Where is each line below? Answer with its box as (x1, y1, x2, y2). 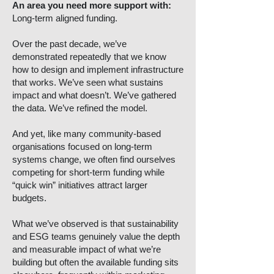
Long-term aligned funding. (12, 13, 117, 23)
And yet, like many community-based (12, 128, 161, 139)
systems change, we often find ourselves (12, 154, 176, 165)
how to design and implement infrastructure (12, 64, 183, 75)
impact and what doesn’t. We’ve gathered (12, 90, 176, 100)
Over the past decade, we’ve (12, 39, 127, 49)
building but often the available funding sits (12, 257, 179, 267)
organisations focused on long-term (12, 141, 152, 152)
